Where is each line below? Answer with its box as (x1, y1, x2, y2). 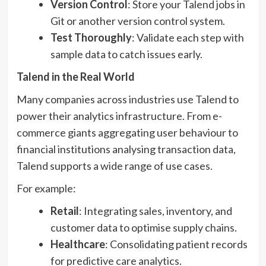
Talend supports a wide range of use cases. (16, 159, 213, 173)
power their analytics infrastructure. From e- (16, 109, 222, 123)
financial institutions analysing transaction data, (16, 142, 236, 156)
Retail (50, 204, 79, 218)
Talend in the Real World (16, 70, 135, 84)
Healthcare (50, 237, 105, 251)
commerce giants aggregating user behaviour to (16, 126, 238, 140)
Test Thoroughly (50, 31, 132, 45)
